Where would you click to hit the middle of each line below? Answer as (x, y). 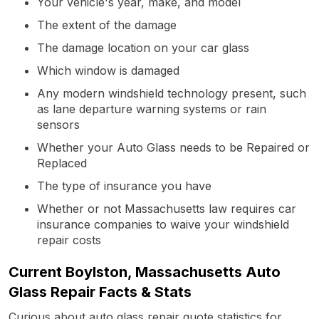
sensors (58, 124)
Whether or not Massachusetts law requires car (167, 208)
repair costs (69, 240)
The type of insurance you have (124, 185)
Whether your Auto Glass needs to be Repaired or (173, 147)
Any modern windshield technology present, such (172, 93)
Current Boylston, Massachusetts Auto (145, 272)
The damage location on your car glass (143, 47)
